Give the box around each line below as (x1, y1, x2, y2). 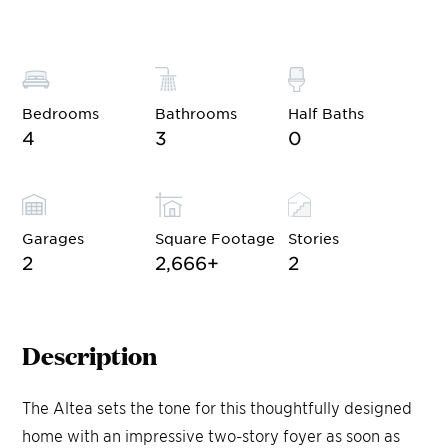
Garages (22, 229, 85, 248)
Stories (288, 229, 340, 248)
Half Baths (288, 104, 365, 123)
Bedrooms (22, 104, 100, 123)
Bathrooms (155, 104, 238, 123)
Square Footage (155, 229, 276, 248)
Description (22, 337, 158, 373)
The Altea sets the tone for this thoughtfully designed (22, 397, 413, 418)
